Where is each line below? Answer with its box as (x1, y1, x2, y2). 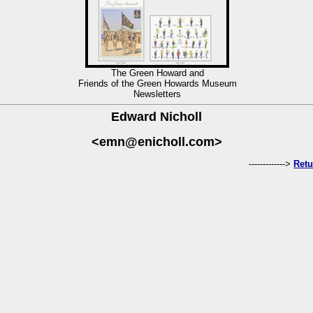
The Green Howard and (110, 68, 204, 79)
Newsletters (133, 89, 181, 100)
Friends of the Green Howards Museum (78, 78, 237, 89)
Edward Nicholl (111, 109, 202, 124)
